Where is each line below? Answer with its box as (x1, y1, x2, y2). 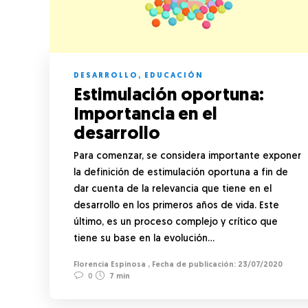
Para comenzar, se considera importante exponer (74, 151, 301, 162)
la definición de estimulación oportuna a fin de (74, 167, 288, 178)
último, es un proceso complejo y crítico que (74, 217, 278, 228)
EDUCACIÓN (144, 71, 203, 80)
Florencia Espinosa (74, 261, 146, 269)
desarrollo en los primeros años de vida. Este (74, 200, 279, 211)
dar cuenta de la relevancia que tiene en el (74, 184, 272, 195)
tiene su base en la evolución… (74, 233, 214, 244)
